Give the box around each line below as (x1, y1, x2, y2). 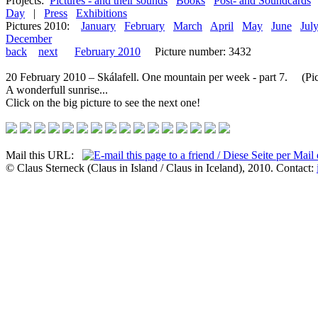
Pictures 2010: (6, 20, 70, 32)
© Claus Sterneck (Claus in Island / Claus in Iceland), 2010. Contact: (6, 162, 317, 174)
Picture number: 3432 (141, 45, 251, 57)
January (81, 20, 116, 32)
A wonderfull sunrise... (6, 84, 108, 96)
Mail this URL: (6, 149, 82, 161)
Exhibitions (76, 7, 127, 19)
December (6, 33, 52, 45)
